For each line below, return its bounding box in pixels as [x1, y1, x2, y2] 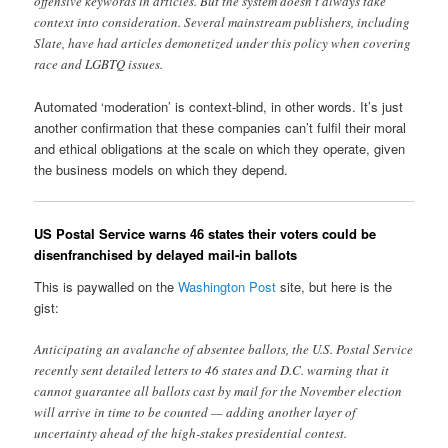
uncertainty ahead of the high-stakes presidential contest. [34, 424, 348, 443]
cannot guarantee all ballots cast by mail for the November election [34, 382, 403, 401]
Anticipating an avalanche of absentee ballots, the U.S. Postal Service [34, 340, 414, 359]
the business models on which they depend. [34, 160, 289, 180]
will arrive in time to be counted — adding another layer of [34, 403, 357, 422]
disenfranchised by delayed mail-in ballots [34, 245, 298, 265]
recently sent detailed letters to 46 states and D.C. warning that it [34, 361, 390, 380]
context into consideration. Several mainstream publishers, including [34, 13, 411, 32]
